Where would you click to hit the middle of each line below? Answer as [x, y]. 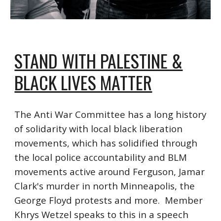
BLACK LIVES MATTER [83, 82]
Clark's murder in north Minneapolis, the [105, 186]
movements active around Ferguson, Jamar [110, 171]
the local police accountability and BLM [101, 157]
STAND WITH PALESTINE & [99, 60]
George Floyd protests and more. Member [109, 200]
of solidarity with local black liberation [99, 129]
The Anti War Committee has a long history [110, 114]
